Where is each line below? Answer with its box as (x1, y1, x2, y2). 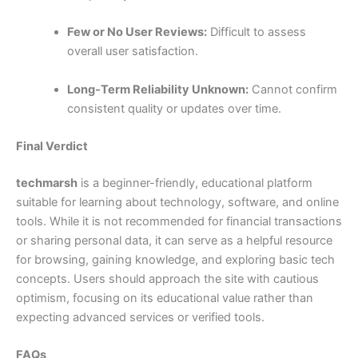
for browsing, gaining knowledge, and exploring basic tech (16, 252, 335, 267)
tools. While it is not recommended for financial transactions (16, 213, 342, 229)
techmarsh (16, 175, 78, 190)
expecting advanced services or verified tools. (16, 309, 265, 324)
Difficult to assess (206, 25, 306, 40)
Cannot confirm (248, 82, 337, 97)
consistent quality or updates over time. (66, 101, 281, 116)
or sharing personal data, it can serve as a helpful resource (16, 233, 332, 248)
